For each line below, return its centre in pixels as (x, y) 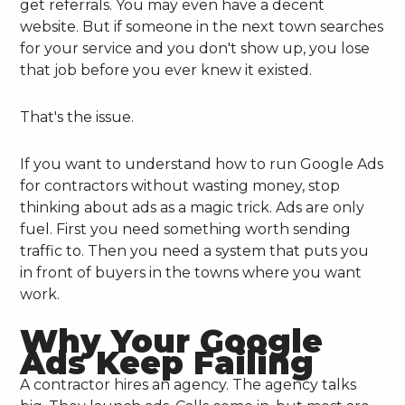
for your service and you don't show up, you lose (195, 48)
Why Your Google (172, 341)
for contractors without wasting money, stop (180, 185)
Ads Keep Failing (167, 363)
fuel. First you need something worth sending (186, 229)
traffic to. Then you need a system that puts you (195, 250)
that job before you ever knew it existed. (166, 70)
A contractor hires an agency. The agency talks (188, 384)
